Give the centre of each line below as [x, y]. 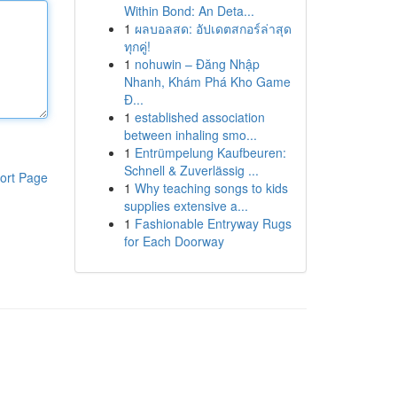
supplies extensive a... [186, 206]
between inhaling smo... [190, 135]
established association [199, 117]
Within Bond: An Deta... [189, 11]
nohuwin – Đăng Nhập [197, 64]
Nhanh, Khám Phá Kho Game [207, 82]
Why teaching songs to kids [211, 188]
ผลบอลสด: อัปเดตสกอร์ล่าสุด [213, 28]
